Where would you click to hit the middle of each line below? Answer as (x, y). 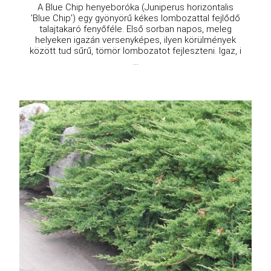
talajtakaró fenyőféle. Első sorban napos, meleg (135, 29)
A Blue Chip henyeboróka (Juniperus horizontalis (135, 8)
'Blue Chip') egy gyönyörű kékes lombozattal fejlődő (135, 18)
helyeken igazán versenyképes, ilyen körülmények (135, 40)
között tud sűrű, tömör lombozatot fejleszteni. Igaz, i (135, 51)
